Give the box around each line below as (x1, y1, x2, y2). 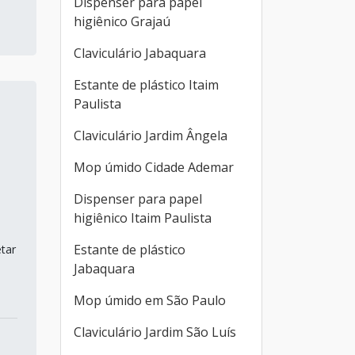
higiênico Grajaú (74, 13, 170, 30)
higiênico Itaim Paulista (74, 209, 212, 227)
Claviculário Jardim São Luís (74, 323, 236, 341)
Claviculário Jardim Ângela (74, 127, 227, 144)
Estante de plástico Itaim (74, 76, 219, 94)
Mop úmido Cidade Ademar (74, 158, 234, 176)
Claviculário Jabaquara (74, 44, 206, 62)
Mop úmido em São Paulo (74, 292, 226, 309)
